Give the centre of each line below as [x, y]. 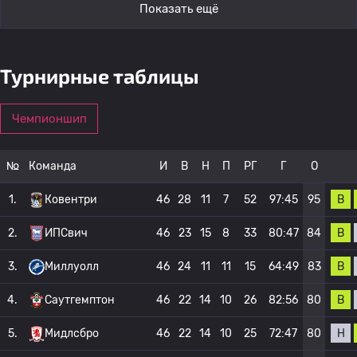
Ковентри [71, 200]
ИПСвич [66, 233]
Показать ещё [178, 9]
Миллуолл [72, 267]
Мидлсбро [72, 333]
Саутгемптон [80, 300]
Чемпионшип [49, 119]
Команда [53, 166]
